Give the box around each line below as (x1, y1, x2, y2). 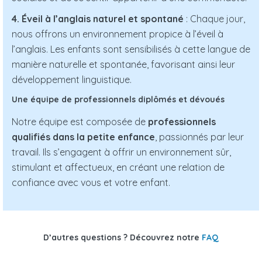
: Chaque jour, (184, 13, 245, 25)
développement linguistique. (12, 74, 132, 86)
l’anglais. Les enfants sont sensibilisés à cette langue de (12, 43, 250, 56)
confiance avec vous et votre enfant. (12, 177, 170, 189)
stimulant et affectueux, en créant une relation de (12, 161, 225, 174)
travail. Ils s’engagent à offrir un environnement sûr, (12, 146, 231, 158)
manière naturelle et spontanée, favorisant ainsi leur (12, 58, 235, 71)
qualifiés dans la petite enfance (12, 131, 155, 143)
